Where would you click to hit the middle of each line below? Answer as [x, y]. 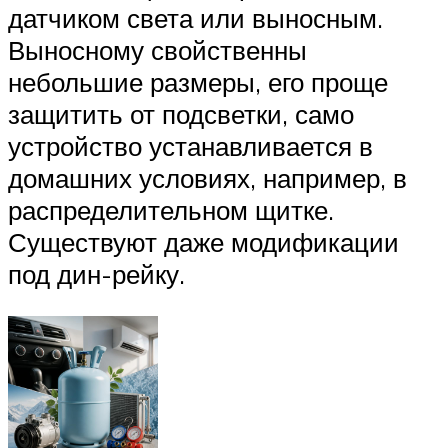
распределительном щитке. [171, 210]
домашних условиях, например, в [207, 178]
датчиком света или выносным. [195, 18]
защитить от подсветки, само [181, 114]
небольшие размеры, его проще [198, 82]
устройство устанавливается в [190, 146]
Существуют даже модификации [203, 242]
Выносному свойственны [157, 50]
